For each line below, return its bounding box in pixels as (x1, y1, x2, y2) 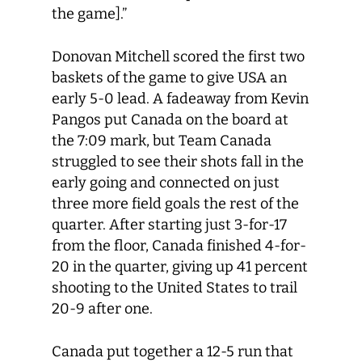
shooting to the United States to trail (52, 279, 297, 297)
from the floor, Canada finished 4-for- (52, 237, 306, 255)
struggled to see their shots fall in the (52, 153, 304, 170)
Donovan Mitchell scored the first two (52, 48, 305, 65)
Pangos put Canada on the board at (52, 111, 288, 128)
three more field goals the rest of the (52, 195, 299, 213)
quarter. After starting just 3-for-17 (52, 216, 287, 234)
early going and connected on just (52, 174, 280, 192)
